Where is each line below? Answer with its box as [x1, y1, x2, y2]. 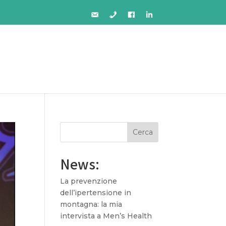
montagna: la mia [60, 200, 123, 209]
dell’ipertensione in [60, 188, 132, 197]
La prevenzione [60, 177, 118, 186]
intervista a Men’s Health [60, 211, 152, 220]
